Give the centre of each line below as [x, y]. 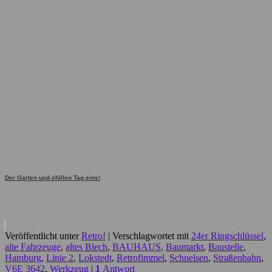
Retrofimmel [141, 258]
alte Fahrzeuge [33, 247]
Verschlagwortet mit [151, 236]
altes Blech [87, 247]
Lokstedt [95, 258]
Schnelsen [189, 258]
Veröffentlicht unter [42, 236]
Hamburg [23, 258]
